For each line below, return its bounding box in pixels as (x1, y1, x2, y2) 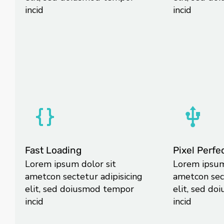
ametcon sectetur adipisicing (25, 170, 142, 183)
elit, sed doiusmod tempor (25, 183, 134, 195)
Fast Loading (25, 144, 81, 156)
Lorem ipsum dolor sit (25, 158, 116, 170)
